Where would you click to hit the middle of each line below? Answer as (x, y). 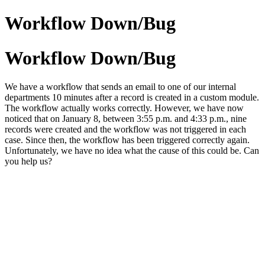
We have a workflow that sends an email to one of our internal (120, 87)
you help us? (28, 161)
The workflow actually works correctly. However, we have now (124, 108)
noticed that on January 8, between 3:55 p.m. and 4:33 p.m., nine (126, 119)
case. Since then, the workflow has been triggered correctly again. (127, 140)
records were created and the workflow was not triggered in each (125, 130)
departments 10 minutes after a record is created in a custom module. (132, 98)
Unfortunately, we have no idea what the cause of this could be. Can (132, 151)
